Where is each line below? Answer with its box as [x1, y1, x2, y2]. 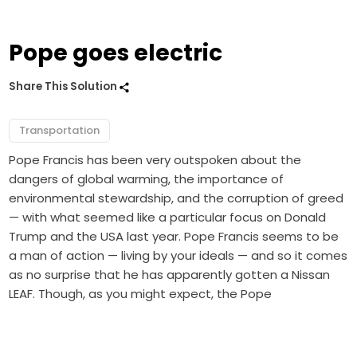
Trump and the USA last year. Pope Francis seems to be [9, 228, 339, 245]
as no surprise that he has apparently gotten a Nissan [9, 266, 331, 284]
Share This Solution [9, 79, 120, 95]
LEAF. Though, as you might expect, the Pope [9, 285, 273, 303]
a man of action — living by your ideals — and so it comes [9, 247, 348, 265]
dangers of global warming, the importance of [9, 171, 284, 188]
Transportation [19, 123, 100, 139]
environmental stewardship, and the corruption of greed [9, 190, 344, 207]
